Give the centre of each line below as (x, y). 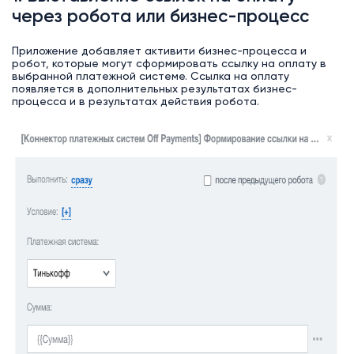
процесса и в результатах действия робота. (135, 102)
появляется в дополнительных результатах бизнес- (154, 90)
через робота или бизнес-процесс (160, 18)
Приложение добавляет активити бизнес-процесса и (159, 52)
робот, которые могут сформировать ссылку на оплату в (169, 64)
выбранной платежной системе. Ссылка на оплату (150, 77)
